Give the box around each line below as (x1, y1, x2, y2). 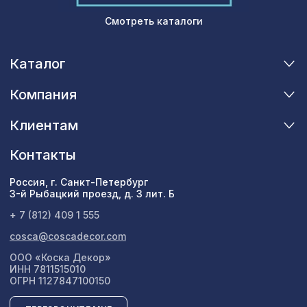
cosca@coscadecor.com (10, 230, 126, 243)
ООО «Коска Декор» (10, 251, 111, 264)
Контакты (10, 147, 76, 164)
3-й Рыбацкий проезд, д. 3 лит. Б (10, 188, 175, 200)
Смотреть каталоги (104, 15, 203, 27)
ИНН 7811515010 (10, 263, 86, 275)
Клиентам (10, 117, 78, 134)
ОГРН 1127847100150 (10, 275, 110, 287)
